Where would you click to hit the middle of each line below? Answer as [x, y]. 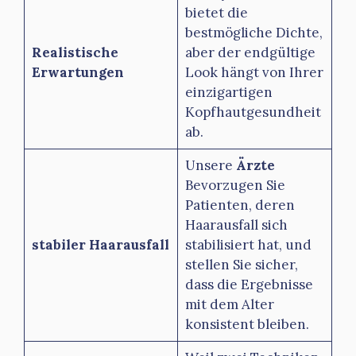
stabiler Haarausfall [100, 244]
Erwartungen [77, 72]
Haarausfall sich [236, 224]
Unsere [210, 165]
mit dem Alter [229, 304]
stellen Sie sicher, [241, 264]
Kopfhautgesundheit [253, 112]
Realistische [75, 52]
